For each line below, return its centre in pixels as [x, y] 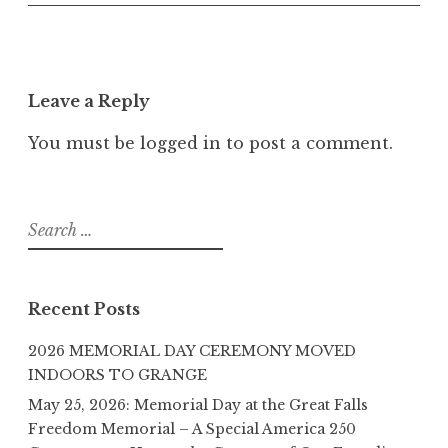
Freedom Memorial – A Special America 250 [192, 428]
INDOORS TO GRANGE [117, 374]
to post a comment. [307, 142]
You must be [84, 142]
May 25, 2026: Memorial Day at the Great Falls [198, 404]
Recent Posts [84, 308]
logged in [180, 142]
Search [48, 223]
